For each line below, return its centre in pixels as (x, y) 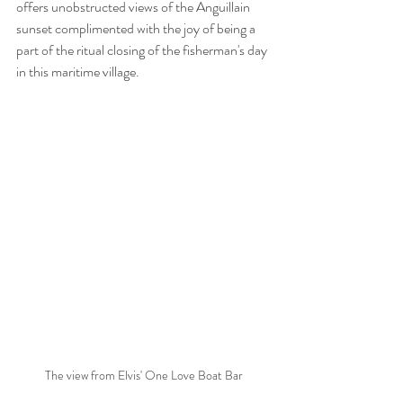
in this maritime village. (78, 72)
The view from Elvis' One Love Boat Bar (144, 376)
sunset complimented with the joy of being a (137, 29)
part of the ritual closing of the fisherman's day (143, 50)
